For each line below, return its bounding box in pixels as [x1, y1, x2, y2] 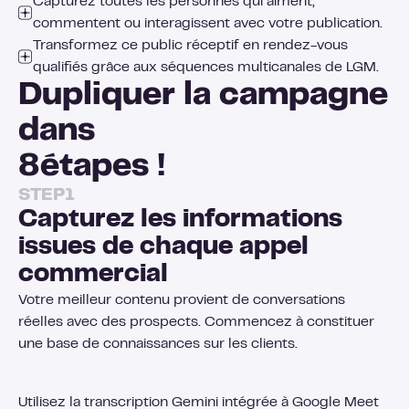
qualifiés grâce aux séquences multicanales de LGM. [33, 61, 379, 75]
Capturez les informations [18, 209, 342, 233]
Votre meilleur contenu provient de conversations [18, 294, 345, 308]
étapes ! [40, 153, 165, 183]
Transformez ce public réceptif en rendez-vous [33, 39, 348, 53]
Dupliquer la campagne [18, 82, 388, 111]
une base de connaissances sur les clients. [18, 338, 298, 351]
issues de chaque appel [18, 236, 309, 260]
